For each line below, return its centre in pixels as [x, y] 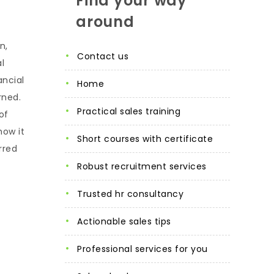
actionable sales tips [127, 221]
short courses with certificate [147, 139]
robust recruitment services [144, 166]
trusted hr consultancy [133, 194]
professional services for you [145, 249]
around [105, 21]
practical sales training [131, 111]
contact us [106, 56]
